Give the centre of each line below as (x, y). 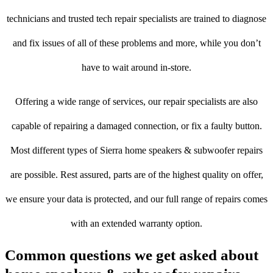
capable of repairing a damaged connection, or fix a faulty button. (136, 126)
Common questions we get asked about (132, 255)
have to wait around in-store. (136, 68)
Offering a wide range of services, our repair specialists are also (136, 102)
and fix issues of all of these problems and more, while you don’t (136, 43)
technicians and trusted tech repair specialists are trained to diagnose (136, 19)
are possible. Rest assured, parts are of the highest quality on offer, (136, 175)
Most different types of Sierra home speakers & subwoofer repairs (136, 151)
